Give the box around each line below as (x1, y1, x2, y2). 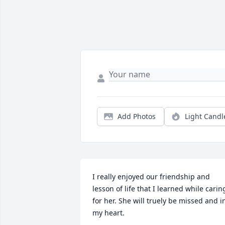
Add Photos (118, 111, 156, 122)
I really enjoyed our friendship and (92, 172, 210, 182)
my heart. (92, 208, 125, 218)
